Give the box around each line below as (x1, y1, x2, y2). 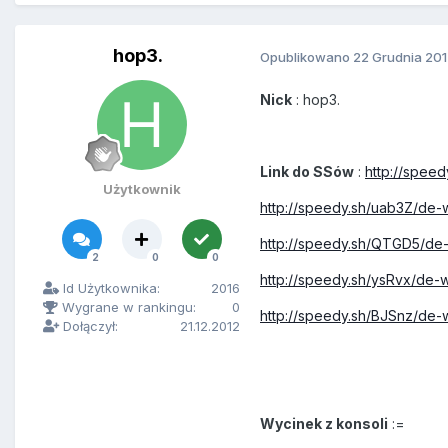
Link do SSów (260, 163, 354, 181)
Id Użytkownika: (59, 280, 160, 297)
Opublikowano (260, 48, 353, 65)
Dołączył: (59, 318, 118, 335)
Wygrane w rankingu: (58, 299, 196, 316)
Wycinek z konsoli (260, 415, 388, 433)
